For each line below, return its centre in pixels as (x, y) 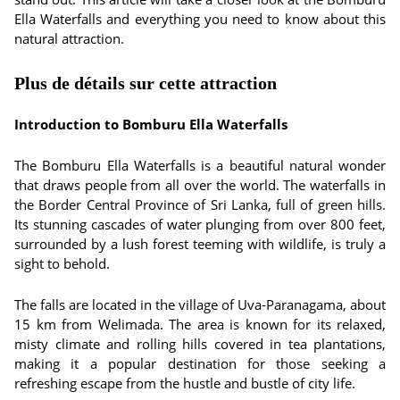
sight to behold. (62, 263)
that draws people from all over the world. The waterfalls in (200, 185)
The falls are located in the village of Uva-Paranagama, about (200, 304)
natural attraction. (69, 38)
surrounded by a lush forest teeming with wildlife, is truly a (200, 244)
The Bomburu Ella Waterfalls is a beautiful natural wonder (200, 165)
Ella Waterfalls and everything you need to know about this (200, 19)
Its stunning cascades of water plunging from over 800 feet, (200, 224)
